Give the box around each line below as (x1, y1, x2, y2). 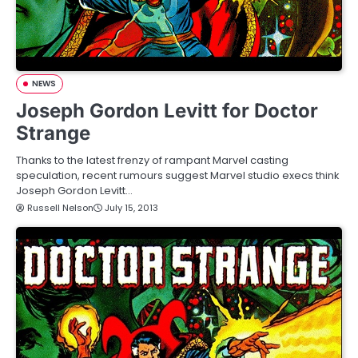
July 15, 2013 (105, 201, 158, 215)
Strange (16, 121, 90, 145)
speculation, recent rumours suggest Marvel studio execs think (16, 168, 339, 184)
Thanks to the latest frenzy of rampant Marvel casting (16, 153, 288, 169)
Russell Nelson (27, 201, 93, 215)
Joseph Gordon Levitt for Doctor (16, 99, 318, 123)
